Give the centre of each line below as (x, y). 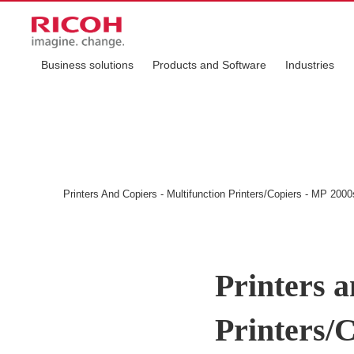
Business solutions (87, 65)
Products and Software (209, 65)
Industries (310, 65)
